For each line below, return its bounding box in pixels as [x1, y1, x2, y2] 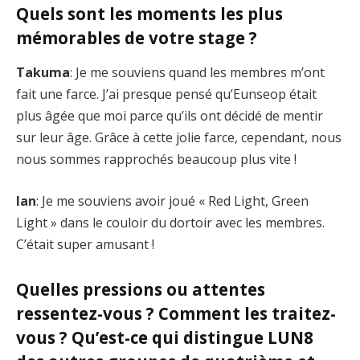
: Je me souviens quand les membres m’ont [70, 63, 325, 82]
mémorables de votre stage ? [16, 26, 257, 49]
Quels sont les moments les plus [16, 2, 283, 25]
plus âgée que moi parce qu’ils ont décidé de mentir [16, 107, 323, 125]
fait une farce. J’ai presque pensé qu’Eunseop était [16, 85, 317, 104]
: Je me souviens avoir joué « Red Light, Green [36, 191, 309, 210]
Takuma [16, 63, 70, 82]
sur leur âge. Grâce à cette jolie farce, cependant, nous [16, 129, 342, 147]
